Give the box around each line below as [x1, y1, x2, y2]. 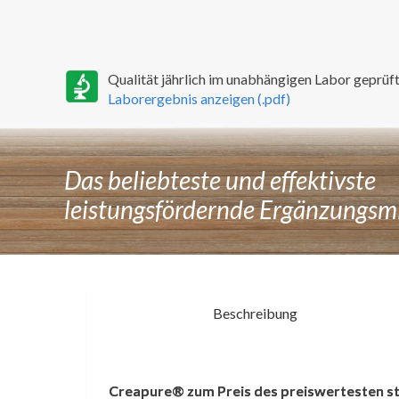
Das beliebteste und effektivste [64, 165, 376, 196]
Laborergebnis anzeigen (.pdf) [108, 90, 290, 108]
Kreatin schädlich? [131, 370, 252, 388]
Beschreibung [213, 305, 298, 322]
